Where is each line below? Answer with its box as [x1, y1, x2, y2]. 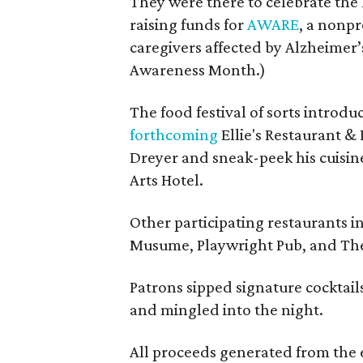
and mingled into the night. [130, 300, 323, 319]
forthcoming [130, 125, 218, 144]
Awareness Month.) [130, 60, 266, 79]
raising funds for [130, 15, 247, 34]
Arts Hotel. [130, 170, 203, 190]
